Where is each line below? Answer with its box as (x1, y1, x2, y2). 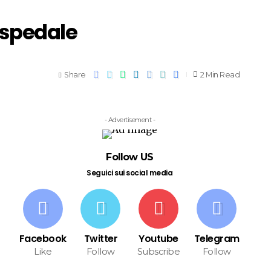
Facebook (19, 232, 67, 246)
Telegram (194, 232, 240, 246)
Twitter (83, 232, 118, 246)
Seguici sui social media (87, 168, 173, 178)
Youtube (139, 232, 178, 246)
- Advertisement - (104, 116, 155, 124)
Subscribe (137, 246, 180, 257)
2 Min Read (200, 70, 240, 79)
